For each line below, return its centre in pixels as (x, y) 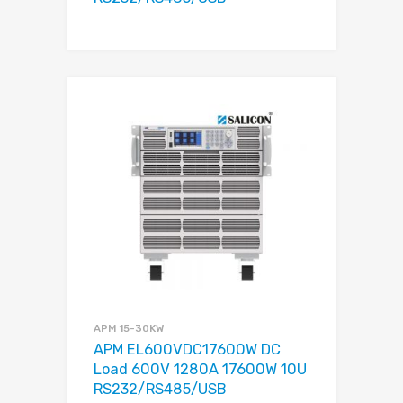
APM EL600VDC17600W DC (187, 350)
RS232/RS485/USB (160, 390)
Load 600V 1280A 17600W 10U (200, 370)
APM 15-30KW (129, 329)
